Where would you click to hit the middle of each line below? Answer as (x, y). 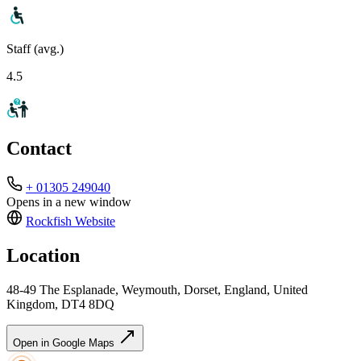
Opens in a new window (69, 202)
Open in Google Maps (65, 343)
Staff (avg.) (35, 48)
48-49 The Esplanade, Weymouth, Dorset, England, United (157, 290)
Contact (39, 149)
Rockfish (49, 222)
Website (93, 222)
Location (43, 256)
